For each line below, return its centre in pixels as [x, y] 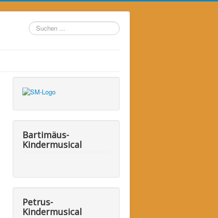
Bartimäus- [46, 135]
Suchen [39, 26]
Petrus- [38, 202]
